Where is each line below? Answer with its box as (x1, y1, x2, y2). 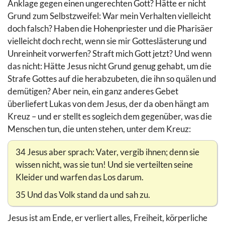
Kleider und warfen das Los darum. (16, 171, 144, 182)
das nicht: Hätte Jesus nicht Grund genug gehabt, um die (8, 60, 211, 71)
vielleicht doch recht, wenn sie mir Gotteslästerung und (8, 35, 207, 46)
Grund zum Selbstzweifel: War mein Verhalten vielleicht (8, 10, 211, 21)
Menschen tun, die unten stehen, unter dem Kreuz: (8, 123, 191, 134)
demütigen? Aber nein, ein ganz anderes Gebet (8, 85, 178, 96)
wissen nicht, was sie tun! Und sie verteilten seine (16, 159, 193, 170)
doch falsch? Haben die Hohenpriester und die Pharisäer (8, 23, 213, 34)
